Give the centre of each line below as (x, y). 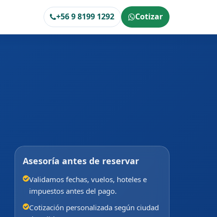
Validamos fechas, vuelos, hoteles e (88, 179)
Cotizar (149, 17)
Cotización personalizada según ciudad (94, 208)
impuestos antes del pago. (73, 191)
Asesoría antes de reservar (81, 161)
